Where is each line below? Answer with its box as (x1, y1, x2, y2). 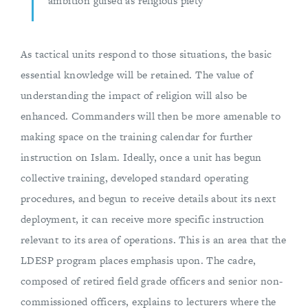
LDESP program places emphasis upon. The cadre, (21, 253, 256, 267)
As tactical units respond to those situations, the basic (21, 47, 272, 61)
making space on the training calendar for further (21, 129, 253, 144)
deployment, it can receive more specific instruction (21, 212, 265, 226)
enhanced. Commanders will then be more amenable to (21, 109, 280, 123)
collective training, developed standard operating (21, 170, 249, 185)
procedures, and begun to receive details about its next (21, 191, 276, 206)
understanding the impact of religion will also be (21, 88, 247, 102)
